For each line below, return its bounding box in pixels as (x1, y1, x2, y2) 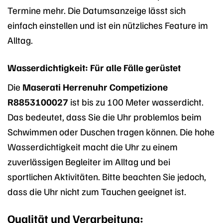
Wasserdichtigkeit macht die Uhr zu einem (7, 140, 178, 153)
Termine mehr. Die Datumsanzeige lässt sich (7, 3, 186, 16)
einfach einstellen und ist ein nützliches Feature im (7, 18, 208, 31)
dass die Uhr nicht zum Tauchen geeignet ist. (7, 185, 186, 198)
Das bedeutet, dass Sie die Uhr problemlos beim (7, 111, 202, 123)
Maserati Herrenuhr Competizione (22, 81, 168, 93)
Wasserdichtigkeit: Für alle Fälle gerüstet (7, 61, 181, 73)
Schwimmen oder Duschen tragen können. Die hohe (7, 125, 215, 138)
